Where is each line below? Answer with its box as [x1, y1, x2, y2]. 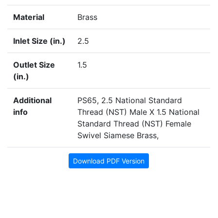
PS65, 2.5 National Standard [77, 95, 182, 106]
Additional [13, 95, 52, 106]
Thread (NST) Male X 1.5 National [77, 107, 200, 117]
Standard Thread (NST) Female [77, 119, 191, 129]
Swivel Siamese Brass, [77, 130, 159, 141]
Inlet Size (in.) [13, 36, 66, 46]
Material [13, 12, 44, 22]
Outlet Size [13, 60, 55, 70]
